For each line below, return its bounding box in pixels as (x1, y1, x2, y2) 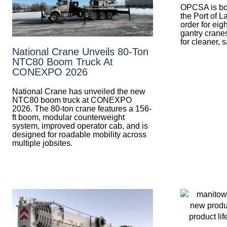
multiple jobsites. (12, 138, 72, 147)
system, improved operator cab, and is (12, 121, 148, 130)
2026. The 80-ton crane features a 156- (12, 104, 152, 113)
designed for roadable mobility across (12, 130, 146, 139)
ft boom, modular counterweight (12, 112, 125, 122)
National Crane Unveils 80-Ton (12, 46, 148, 57)
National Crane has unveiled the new (12, 87, 145, 96)
